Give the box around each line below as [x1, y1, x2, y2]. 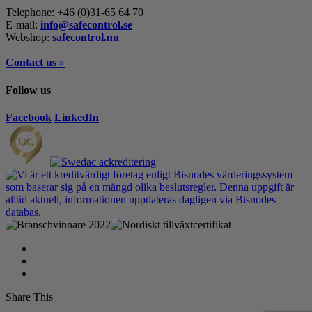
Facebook [6, 111, 52, 123]
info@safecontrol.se [40, 19, 132, 31]
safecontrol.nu [52, 31, 119, 44]
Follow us [6, 84, 51, 96]
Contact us [6, 56, 56, 69]
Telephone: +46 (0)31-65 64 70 [6, 6, 143, 19]
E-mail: [6, 19, 40, 31]
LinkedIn [54, 111, 99, 123]
